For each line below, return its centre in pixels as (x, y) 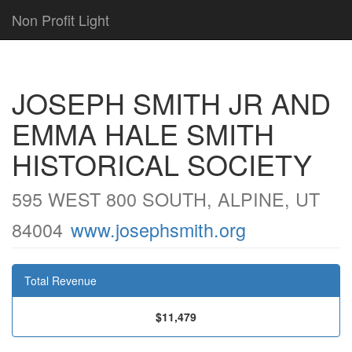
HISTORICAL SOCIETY (162, 164)
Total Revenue (60, 280)
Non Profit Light (60, 20)
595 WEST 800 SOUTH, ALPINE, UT (166, 199)
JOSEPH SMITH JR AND (171, 103)
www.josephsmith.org (158, 229)
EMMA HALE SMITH (143, 133)
